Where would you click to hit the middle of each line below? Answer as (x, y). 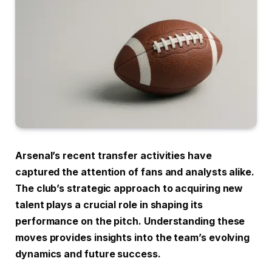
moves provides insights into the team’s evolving (133, 238)
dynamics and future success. (88, 254)
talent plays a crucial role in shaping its (109, 205)
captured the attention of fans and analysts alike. (135, 172)
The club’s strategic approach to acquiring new (129, 189)
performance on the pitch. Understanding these (130, 222)
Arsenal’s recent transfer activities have (114, 156)
